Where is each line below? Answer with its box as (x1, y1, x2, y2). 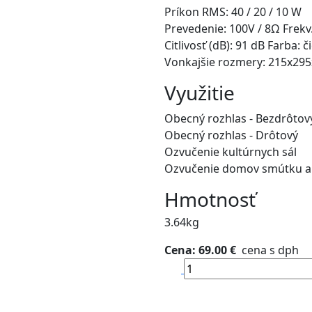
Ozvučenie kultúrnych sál (164, 144, 297, 159)
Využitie (164, 79, 235, 106)
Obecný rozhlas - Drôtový (164, 127, 298, 143)
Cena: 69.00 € (164, 242, 236, 258)
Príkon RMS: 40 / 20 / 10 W (164, 4, 302, 19)
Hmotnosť (164, 186, 256, 212)
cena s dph (236, 242, 299, 258)
